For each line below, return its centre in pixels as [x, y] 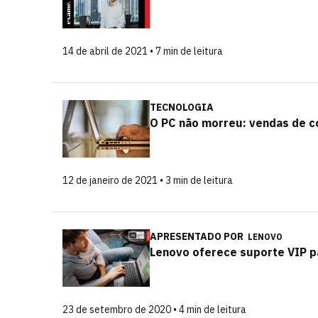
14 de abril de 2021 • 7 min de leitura [143, 51]
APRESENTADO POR [198, 236]
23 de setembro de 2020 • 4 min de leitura [154, 309]
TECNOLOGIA [182, 107]
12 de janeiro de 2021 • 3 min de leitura [148, 180]
